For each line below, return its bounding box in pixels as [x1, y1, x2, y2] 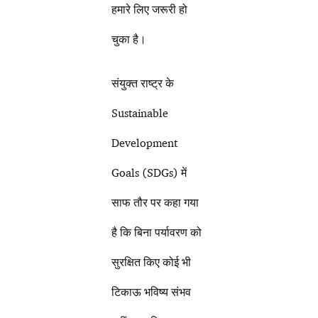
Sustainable [111, 106, 169, 121]
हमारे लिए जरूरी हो [111, 2, 188, 17]
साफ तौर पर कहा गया [111, 195, 199, 210]
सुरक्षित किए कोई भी [111, 255, 192, 270]
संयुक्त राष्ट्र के [111, 76, 175, 91]
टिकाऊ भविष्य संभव [111, 285, 192, 300]
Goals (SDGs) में [111, 165, 187, 180]
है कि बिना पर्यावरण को [111, 225, 202, 240]
